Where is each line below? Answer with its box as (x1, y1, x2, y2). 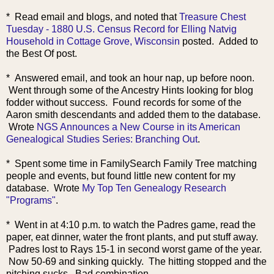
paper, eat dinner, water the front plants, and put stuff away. (6, 232, 258, 243)
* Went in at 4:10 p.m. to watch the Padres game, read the (6, 220, 256, 231)
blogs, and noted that (86, 12, 179, 23)
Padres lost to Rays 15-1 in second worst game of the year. (6, 244, 262, 255)
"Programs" (6, 195, 56, 206)
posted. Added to (180, 36, 258, 47)
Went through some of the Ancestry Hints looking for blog (6, 85, 253, 96)
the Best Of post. (6, 48, 82, 59)
